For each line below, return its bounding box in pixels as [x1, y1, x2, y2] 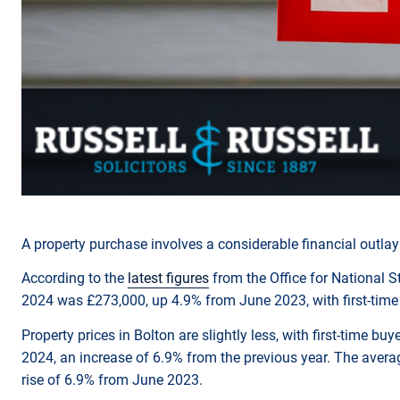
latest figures [128, 270, 209, 287]
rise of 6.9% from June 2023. [21, 371, 206, 388]
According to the [21, 270, 128, 287]
